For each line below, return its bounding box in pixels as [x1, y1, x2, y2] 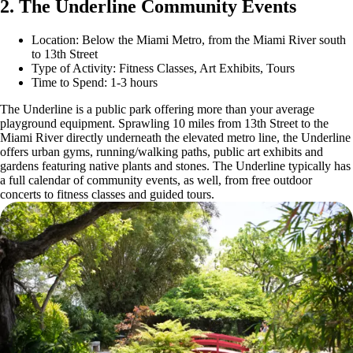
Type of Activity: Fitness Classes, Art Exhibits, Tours [32, 61, 295, 75]
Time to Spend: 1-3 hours [32, 75, 158, 89]
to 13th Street [32, 46, 98, 61]
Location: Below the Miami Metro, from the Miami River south [32, 32, 346, 46]
